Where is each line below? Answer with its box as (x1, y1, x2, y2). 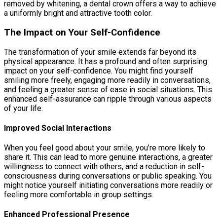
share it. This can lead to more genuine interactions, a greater (4, 152, 213, 162)
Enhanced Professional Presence (4, 210, 130, 220)
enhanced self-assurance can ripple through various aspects (4, 94, 212, 104)
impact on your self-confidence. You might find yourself (4, 66, 193, 75)
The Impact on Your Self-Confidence (4, 27, 160, 38)
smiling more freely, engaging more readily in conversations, (4, 75, 211, 85)
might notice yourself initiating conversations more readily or (4, 181, 213, 190)
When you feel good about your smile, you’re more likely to (4, 143, 205, 153)
